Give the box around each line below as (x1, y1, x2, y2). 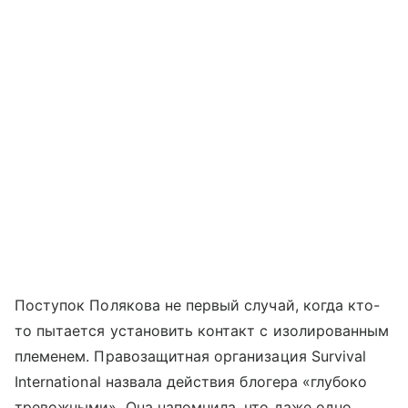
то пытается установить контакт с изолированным (15, 321, 390, 341)
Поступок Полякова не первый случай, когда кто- (15, 296, 381, 315)
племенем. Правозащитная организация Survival (15, 347, 367, 366)
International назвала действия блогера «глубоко (15, 372, 368, 392)
